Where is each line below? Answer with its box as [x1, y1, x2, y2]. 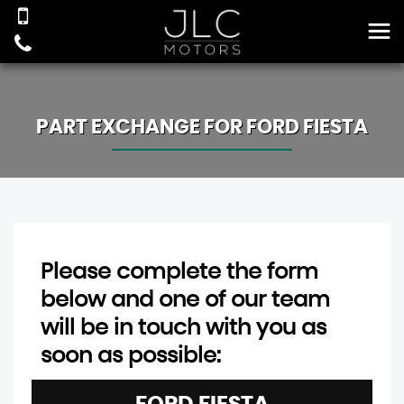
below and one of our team [41, 289, 330, 311]
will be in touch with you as [41, 317, 326, 339]
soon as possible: [41, 345, 221, 367]
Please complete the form [41, 262, 318, 283]
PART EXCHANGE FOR [36, 117, 246, 137]
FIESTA [299, 117, 368, 137]
